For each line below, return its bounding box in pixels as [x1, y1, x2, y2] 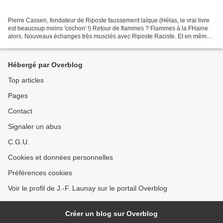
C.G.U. [8, 138, 29, 146]
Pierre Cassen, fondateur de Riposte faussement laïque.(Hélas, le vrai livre [8, 17, 210, 24]
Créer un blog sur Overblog [65, 210, 158, 218]
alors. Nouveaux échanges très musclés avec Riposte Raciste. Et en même [8, 33, 210, 40]
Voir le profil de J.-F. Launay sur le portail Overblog [8, 184, 167, 193]
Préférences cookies [8, 169, 72, 177]
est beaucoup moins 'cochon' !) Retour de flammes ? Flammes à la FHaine [8, 25, 208, 32]
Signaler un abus [8, 122, 61, 131]
